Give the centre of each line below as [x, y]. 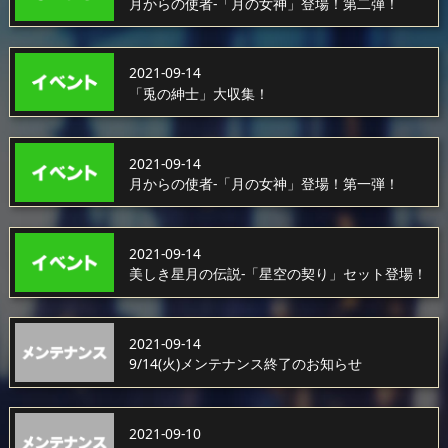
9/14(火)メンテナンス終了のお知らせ [245, 364]
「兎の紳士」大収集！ [198, 93]
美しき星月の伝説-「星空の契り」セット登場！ [277, 274]
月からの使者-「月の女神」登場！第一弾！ [263, 184]
